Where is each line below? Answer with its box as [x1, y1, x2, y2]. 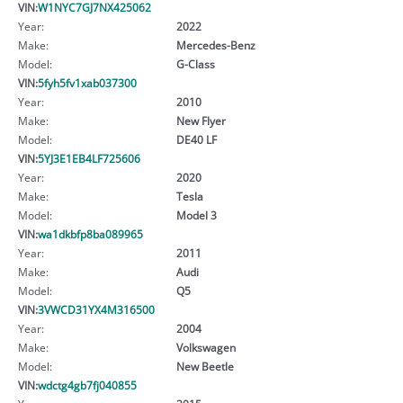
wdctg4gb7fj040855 [38, 377, 137, 392]
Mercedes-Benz [175, 37, 255, 52]
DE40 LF [175, 131, 217, 147]
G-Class [175, 56, 215, 71]
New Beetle [175, 358, 234, 373]
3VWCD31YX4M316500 [38, 301, 155, 317]
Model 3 [175, 207, 217, 222]
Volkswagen [175, 339, 236, 354]
